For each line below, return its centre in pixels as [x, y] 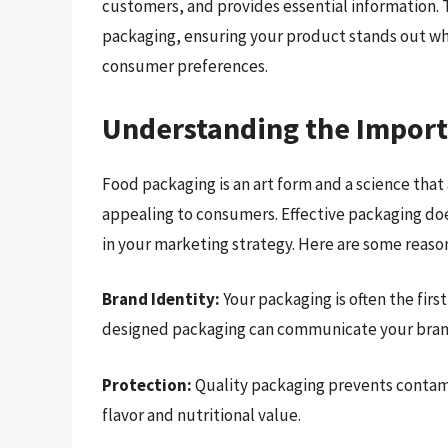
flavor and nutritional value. [201, 414]
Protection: [147, 384]
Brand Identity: [161, 299]
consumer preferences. [185, 66]
